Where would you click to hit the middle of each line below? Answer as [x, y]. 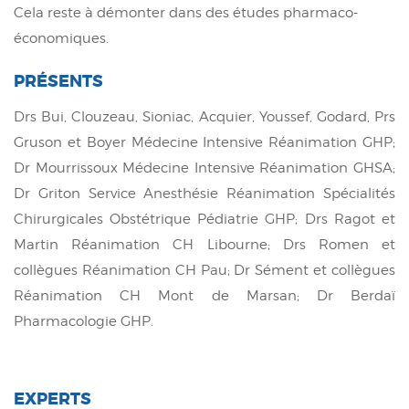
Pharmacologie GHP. [84, 321]
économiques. [61, 38]
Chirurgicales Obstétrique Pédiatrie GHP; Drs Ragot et [204, 219]
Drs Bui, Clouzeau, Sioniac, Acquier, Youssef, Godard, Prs [204, 116]
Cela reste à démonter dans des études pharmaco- [186, 12]
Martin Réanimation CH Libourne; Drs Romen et [204, 244]
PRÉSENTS [58, 81]
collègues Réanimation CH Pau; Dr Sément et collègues [204, 270]
